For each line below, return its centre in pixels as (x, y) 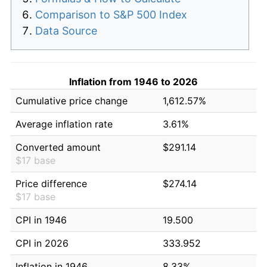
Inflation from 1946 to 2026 (133, 81)
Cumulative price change (72, 100)
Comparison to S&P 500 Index (111, 14)
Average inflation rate (64, 124)
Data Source (66, 30)
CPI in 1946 (41, 220)
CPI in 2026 (42, 243)
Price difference (51, 183)
